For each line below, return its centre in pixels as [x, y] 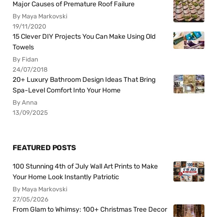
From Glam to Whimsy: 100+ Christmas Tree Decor [90, 209]
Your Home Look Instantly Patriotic [66, 177]
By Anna [25, 103]
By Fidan [26, 60]
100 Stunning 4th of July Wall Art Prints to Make [85, 166]
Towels [23, 47]
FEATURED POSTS [44, 147]
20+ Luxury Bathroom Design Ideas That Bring [84, 80]
